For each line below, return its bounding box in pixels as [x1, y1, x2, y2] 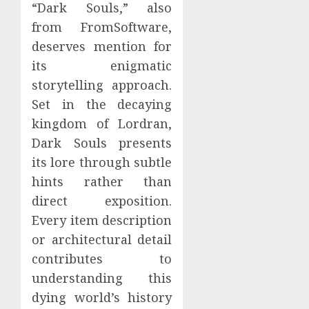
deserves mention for [32, 38, 172, 55]
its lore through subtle [32, 154, 172, 171]
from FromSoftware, [32, 19, 172, 36]
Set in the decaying [32, 96, 172, 113]
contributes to [32, 250, 172, 268]
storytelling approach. [32, 77, 172, 94]
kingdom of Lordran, [32, 115, 172, 132]
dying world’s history [32, 289, 172, 306]
